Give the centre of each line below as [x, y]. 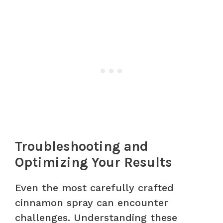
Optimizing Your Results [94, 162]
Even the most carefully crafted [94, 187]
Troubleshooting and [82, 146]
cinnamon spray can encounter [92, 202]
